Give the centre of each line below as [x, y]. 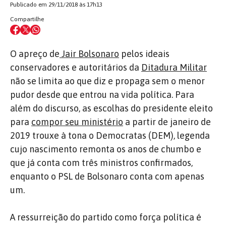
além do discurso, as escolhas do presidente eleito [111, 108]
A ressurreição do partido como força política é [106, 217]
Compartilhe [27, 19]
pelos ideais [144, 53]
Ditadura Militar [174, 67]
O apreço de [35, 53]
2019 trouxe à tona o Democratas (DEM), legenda [110, 135]
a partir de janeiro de [167, 122]
